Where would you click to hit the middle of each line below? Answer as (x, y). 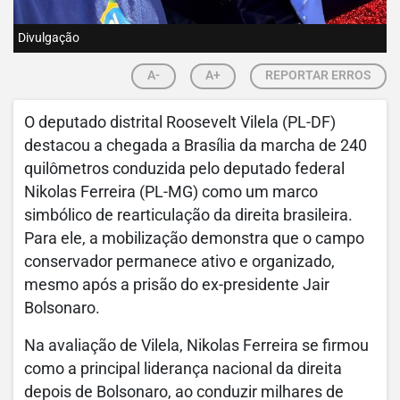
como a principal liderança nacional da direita (183, 369)
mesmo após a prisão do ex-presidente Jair (177, 285)
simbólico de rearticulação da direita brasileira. (188, 216)
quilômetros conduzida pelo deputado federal (184, 169)
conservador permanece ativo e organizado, (179, 262)
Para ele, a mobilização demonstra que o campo (194, 239)
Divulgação (49, 38)
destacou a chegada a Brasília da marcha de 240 (196, 146)
